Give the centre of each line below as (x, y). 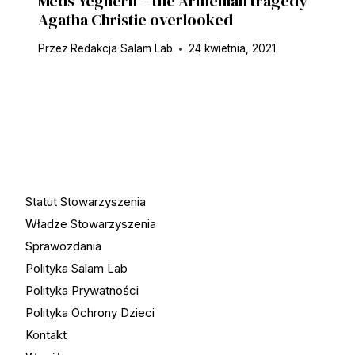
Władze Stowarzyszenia (90, 224)
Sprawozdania (63, 246)
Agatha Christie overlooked (136, 19)
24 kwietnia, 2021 (233, 49)
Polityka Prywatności (82, 290)
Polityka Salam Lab (76, 268)
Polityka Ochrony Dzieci (90, 313)
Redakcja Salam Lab (122, 49)
